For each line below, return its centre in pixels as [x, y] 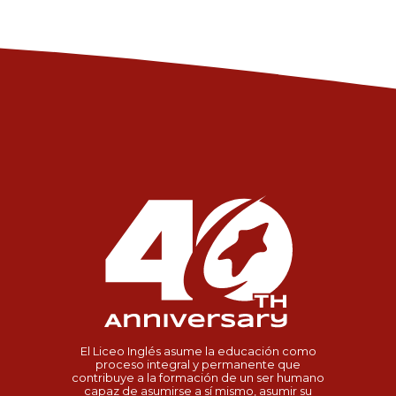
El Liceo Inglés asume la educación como [198, 351]
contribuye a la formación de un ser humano [198, 377]
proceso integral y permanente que [198, 364]
